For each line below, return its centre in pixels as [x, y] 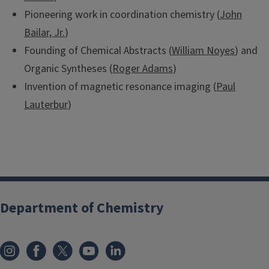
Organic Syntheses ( [68, 68]
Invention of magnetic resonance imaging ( [120, 86]
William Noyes [203, 50]
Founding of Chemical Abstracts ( [98, 50]
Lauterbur [46, 104]
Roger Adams [143, 68]
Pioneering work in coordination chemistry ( [122, 14]
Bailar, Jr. [44, 32]
